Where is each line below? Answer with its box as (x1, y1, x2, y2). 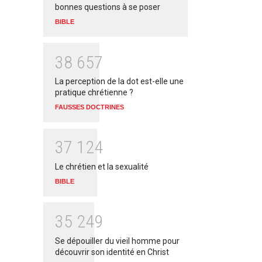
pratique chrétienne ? (55, 88, 133, 98)
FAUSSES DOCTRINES (55, 104, 124, 111)
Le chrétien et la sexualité (55, 162, 149, 172)
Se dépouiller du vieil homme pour (55, 236, 180, 246)
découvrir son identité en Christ (55, 247, 169, 257)
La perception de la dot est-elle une (55, 77, 184, 87)
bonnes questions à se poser (55, 2, 164, 12)
